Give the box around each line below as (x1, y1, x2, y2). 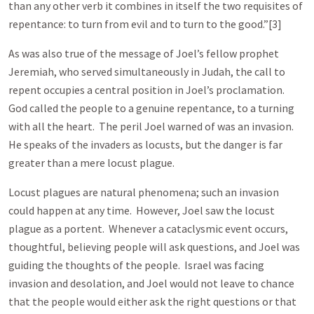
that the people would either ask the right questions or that (8, 294, 296, 308)
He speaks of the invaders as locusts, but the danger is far (8, 137, 282, 151)
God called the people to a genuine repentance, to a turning (8, 101, 294, 115)
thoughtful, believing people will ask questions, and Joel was (8, 240, 300, 254)
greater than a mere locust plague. (8, 156, 175, 170)
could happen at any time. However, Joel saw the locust (8, 203, 275, 217)
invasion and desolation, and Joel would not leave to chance (8, 276, 294, 290)
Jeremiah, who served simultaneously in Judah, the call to (8, 64, 285, 78)
